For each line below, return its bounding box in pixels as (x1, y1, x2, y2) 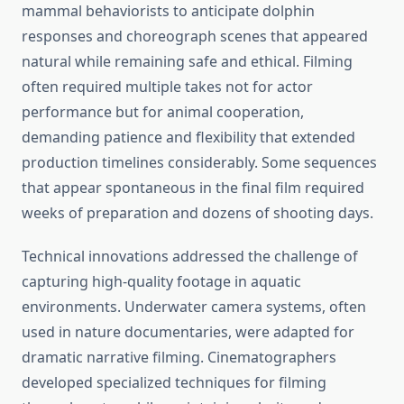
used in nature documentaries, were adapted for (22, 322, 354, 343)
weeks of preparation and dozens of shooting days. (22, 203, 373, 224)
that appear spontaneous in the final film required (22, 178, 364, 198)
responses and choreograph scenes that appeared (22, 26, 368, 47)
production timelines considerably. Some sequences (22, 152, 377, 173)
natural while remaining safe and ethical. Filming (22, 51, 353, 72)
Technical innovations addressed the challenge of (22, 246, 358, 267)
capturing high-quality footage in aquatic (22, 271, 301, 292)
